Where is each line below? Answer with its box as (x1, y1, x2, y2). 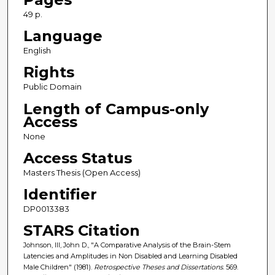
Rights (23, 63, 74, 82)
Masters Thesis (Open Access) (23, 167, 141, 177)
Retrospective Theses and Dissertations (93, 262, 223, 271)
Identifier (23, 185, 97, 203)
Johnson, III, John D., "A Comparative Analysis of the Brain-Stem (23, 240, 231, 249)
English (23, 45, 51, 56)
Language (23, 27, 103, 45)
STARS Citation (23, 221, 140, 239)
